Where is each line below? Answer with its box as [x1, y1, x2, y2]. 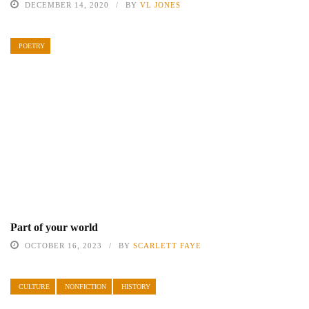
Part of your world [10, 221, 98, 234]
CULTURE [19, 283, 50, 291]
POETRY [19, 42, 45, 50]
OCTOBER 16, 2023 [25, 241, 102, 250]
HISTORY [121, 283, 150, 291]
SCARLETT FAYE [133, 241, 201, 250]
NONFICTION [65, 283, 106, 291]
